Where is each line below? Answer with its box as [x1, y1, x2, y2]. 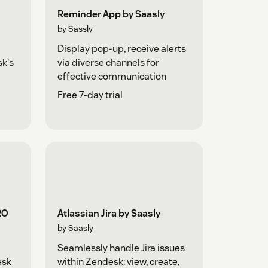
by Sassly [57, 23, 93, 34]
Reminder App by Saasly [57, 7, 165, 20]
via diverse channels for [57, 56, 159, 69]
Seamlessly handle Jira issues [57, 242, 185, 255]
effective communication [57, 69, 166, 83]
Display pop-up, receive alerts [57, 42, 186, 55]
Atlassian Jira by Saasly [57, 207, 160, 220]
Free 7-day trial [57, 88, 123, 101]
